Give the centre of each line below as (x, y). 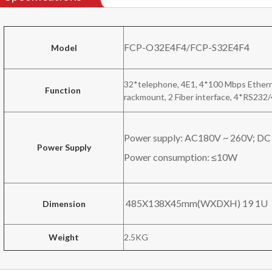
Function (64, 90)
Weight (64, 237)
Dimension (64, 203)
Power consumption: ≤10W (181, 157)
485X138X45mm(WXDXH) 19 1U (196, 203)
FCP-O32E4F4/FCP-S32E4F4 (187, 47)
